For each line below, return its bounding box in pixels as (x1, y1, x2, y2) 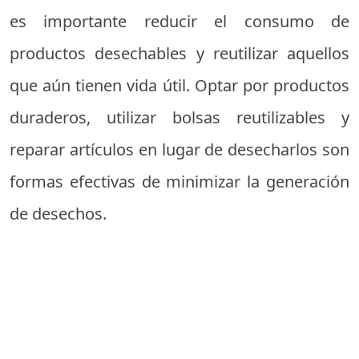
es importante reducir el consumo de (10, 10, 349, 33)
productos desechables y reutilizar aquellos (10, 42, 349, 65)
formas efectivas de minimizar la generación (10, 171, 349, 193)
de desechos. (10, 203, 107, 225)
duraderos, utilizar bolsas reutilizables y (10, 107, 349, 129)
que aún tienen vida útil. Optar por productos (10, 75, 349, 97)
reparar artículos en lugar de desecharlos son (10, 139, 349, 161)
